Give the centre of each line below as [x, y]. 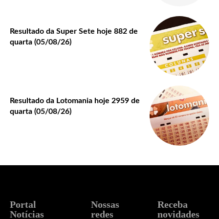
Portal [23, 204]
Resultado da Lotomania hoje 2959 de [75, 101]
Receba [173, 204]
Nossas [105, 204]
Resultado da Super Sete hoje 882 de [74, 31]
